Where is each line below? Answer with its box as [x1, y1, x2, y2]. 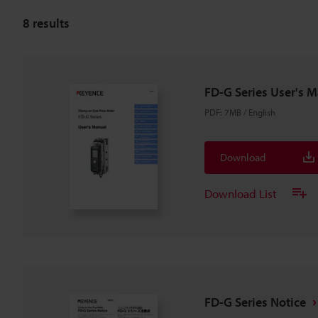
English [248, 106, 275, 118]
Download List [204, 185, 277, 201]
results [30, 14, 70, 31]
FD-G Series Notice [204, 294, 306, 310]
